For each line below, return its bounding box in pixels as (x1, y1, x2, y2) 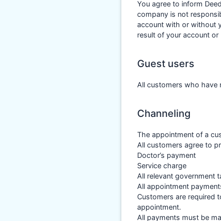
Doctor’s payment (137, 151, 196, 160)
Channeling (137, 108, 190, 120)
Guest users (137, 58, 194, 70)
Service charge (137, 161, 186, 170)
